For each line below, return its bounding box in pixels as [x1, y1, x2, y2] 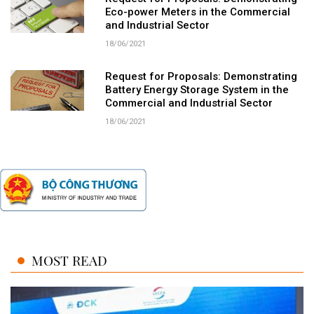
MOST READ [32, 251, 107, 270]
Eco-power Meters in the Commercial [104, 5, 290, 18]
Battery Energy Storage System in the [104, 83, 289, 96]
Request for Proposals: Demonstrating [104, 69, 297, 83]
